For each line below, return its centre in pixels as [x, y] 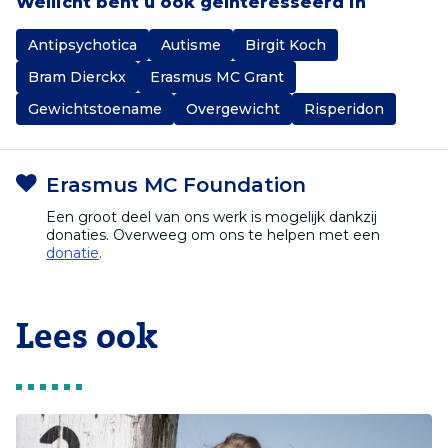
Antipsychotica [82, 44]
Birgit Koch [285, 44]
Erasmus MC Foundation [176, 184]
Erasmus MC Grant [217, 76]
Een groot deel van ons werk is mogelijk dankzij [211, 216]
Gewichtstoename [95, 108]
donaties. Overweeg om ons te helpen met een [213, 234]
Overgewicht [233, 108]
